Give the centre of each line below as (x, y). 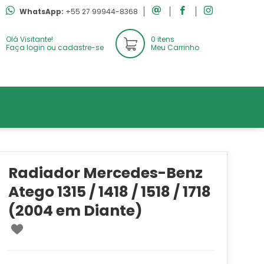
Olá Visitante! (29, 39)
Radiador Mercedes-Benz (105, 173)
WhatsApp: (42, 11)
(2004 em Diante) (75, 211)
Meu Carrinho (175, 47)
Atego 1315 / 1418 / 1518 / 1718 (109, 192)
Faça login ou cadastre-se (55, 47)
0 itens (163, 39)
